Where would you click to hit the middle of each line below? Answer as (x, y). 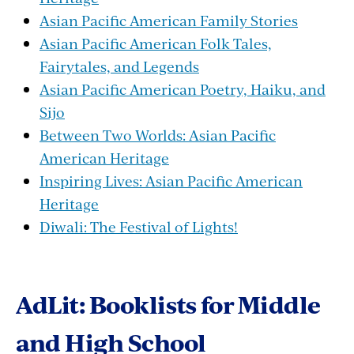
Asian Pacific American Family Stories (169, 20)
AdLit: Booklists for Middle (168, 304)
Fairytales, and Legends (119, 66)
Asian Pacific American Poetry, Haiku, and (183, 88)
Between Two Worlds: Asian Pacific (158, 134)
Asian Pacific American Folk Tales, (156, 43)
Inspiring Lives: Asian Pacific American (171, 180)
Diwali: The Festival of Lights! (139, 226)
